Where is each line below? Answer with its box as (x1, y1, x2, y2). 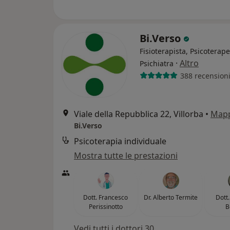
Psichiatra (140, 59, 174, 68)
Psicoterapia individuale (74, 136, 166, 147)
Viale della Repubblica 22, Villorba (74, 108, 203, 120)
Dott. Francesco (83, 193, 128, 202)
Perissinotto (88, 202, 123, 211)
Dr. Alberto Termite (144, 193, 198, 202)
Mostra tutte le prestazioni (74, 150, 178, 161)
